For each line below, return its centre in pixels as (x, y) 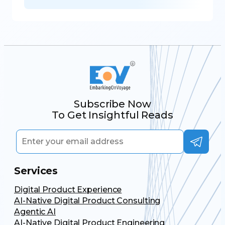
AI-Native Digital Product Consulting (87, 201)
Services (36, 171)
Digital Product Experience (68, 190)
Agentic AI (35, 212)
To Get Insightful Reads (113, 115)
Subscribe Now (113, 104)
